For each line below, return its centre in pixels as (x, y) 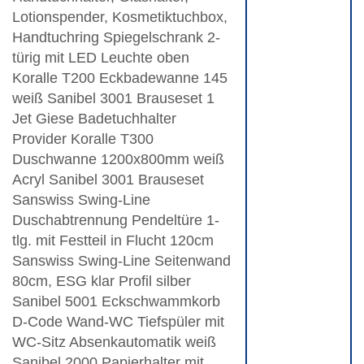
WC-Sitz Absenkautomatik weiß (114, 342)
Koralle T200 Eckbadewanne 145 (120, 78)
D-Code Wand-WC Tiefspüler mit (118, 322)
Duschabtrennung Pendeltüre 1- (116, 221)
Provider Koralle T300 (83, 139)
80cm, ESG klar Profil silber (102, 282)
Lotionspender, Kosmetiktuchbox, (120, 17)
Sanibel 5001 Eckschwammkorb (116, 302)
